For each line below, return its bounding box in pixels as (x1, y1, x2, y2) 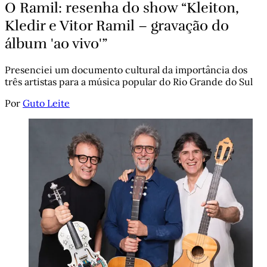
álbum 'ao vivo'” (5, 34, 107, 52)
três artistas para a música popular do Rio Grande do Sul (5, 76, 253, 88)
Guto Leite (23, 97, 70, 110)
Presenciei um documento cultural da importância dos (5, 64, 247, 76)
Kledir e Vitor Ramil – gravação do (5, 16, 229, 35)
